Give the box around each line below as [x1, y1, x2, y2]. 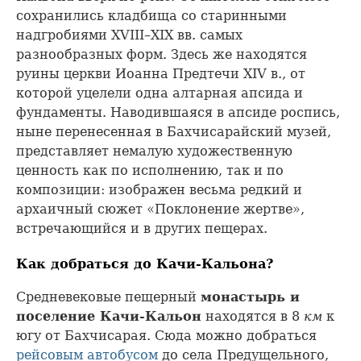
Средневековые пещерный [16, 288, 201, 305]
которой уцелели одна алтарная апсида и [16, 85, 303, 102]
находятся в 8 [201, 308, 304, 324]
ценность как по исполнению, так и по [16, 163, 284, 179]
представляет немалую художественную [16, 143, 293, 160]
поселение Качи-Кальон [16, 308, 201, 324]
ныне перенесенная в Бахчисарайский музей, [16, 124, 331, 140]
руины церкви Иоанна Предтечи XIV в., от [16, 66, 305, 82]
